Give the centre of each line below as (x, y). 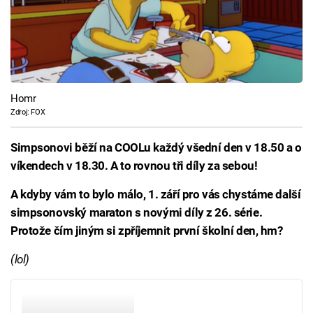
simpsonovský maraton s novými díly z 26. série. (137, 213)
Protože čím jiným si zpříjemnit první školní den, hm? (147, 231)
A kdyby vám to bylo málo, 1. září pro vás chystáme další (156, 195)
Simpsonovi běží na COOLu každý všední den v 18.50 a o (156, 148)
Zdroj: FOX (28, 112)
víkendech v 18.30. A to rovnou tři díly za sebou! (134, 166)
